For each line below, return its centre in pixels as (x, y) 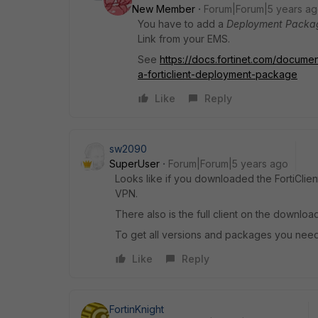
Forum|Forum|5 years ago (228, 164)
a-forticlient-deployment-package (218, 74)
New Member (164, 9)
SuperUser (135, 164)
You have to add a (182, 24)
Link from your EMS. (184, 39)
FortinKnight (137, 309)
